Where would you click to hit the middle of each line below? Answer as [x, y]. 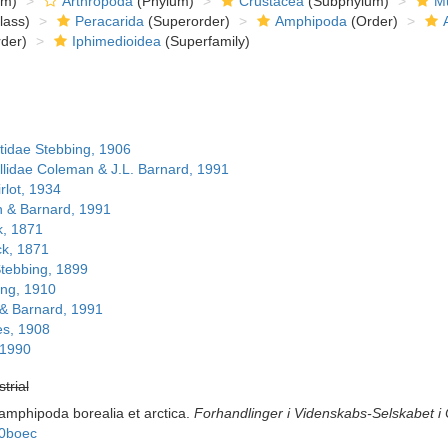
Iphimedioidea [116, 41]
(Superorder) [186, 21]
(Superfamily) [205, 41]
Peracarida [109, 21]
